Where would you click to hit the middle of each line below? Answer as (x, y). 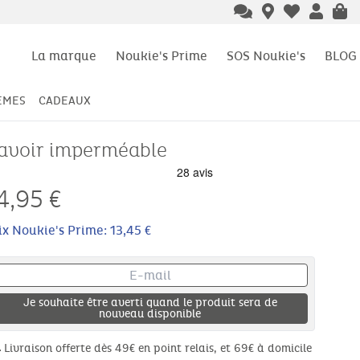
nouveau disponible (150, 314)
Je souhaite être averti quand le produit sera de (150, 303)
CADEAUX (64, 101)
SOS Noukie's (266, 55)
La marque (64, 55)
